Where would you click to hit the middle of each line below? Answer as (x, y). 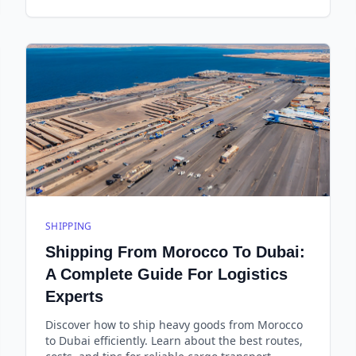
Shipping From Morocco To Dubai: (175, 252)
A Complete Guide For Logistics (166, 274)
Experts (74, 296)
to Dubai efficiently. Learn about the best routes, (174, 341)
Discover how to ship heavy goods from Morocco (174, 325)
